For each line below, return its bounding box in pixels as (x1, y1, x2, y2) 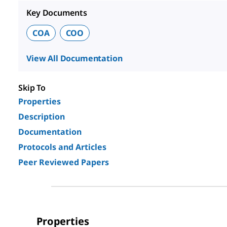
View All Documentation (26, 52, 123, 64)
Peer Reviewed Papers (18, 156, 109, 168)
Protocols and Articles (18, 141, 106, 153)
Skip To (18, 82, 46, 93)
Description (18, 110, 65, 122)
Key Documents (26, 7, 87, 18)
